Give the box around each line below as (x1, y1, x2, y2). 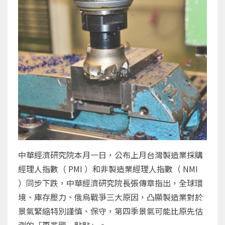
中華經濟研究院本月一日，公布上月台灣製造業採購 (18, 148, 203, 161)
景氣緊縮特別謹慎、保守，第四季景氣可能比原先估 (18, 204, 203, 217)
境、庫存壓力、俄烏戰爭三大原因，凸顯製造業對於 (18, 190, 203, 203)
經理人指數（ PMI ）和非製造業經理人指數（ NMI (18, 162, 198, 175)
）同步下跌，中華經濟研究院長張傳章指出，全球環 (18, 176, 203, 189)
